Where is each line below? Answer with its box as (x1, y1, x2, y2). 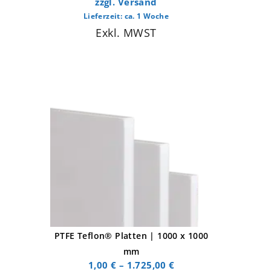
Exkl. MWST (96, 25, 157, 40)
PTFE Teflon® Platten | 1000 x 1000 (54, 229, 209, 241)
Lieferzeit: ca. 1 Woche (83, 10, 169, 21)
